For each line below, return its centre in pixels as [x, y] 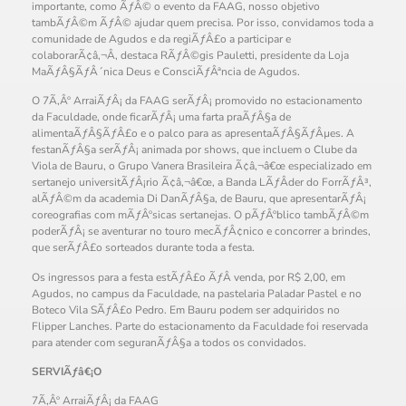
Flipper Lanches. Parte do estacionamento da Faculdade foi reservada [200, 326]
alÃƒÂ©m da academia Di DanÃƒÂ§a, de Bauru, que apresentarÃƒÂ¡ [199, 199]
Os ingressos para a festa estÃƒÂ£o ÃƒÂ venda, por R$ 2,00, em [188, 277]
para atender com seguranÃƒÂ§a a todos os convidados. [169, 342]
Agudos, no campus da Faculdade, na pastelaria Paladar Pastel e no [197, 293]
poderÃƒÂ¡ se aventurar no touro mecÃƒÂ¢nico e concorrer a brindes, [201, 232]
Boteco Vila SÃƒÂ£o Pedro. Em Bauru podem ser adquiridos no [186, 309]
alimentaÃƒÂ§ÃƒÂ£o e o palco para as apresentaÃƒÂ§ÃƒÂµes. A [193, 134]
